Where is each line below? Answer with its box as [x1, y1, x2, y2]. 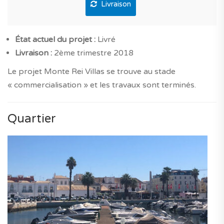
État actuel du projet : [15, 34, 97, 44]
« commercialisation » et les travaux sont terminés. [7, 79, 196, 90]
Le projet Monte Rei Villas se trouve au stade [7, 66, 175, 76]
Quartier [7, 111, 56, 126]
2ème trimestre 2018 [54, 47, 133, 58]
